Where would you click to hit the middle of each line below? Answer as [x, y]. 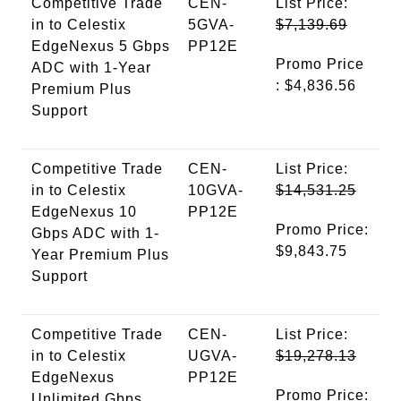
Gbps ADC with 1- [95, 234]
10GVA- [216, 191]
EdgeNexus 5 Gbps [101, 47]
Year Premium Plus [100, 255]
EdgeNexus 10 [84, 212]
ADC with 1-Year [91, 68]
